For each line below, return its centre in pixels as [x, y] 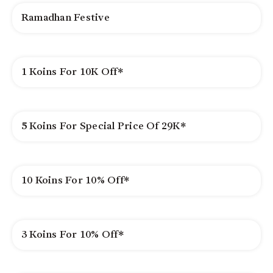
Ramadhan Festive [65, 18]
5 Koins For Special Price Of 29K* [103, 126]
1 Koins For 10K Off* [72, 72]
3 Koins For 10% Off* [72, 235]
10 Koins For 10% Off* [75, 180]
